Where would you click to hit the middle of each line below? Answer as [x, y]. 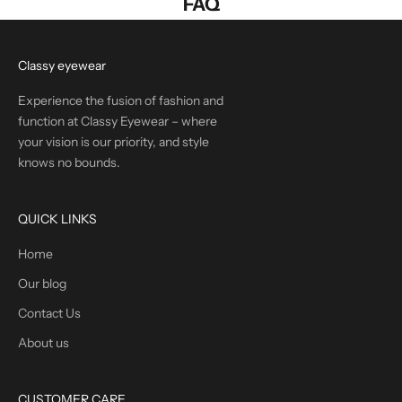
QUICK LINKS [57, 219]
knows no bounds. [69, 163]
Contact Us [49, 314]
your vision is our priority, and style [114, 142]
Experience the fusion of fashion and [121, 101]
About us [44, 343]
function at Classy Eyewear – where [118, 122]
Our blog [42, 284]
